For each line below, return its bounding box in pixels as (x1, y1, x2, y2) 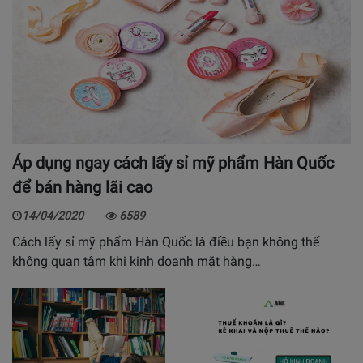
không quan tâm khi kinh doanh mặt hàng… (12, 253, 261, 269)
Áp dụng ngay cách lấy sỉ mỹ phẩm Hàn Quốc (12, 152, 334, 173)
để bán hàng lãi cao (12, 177, 152, 197)
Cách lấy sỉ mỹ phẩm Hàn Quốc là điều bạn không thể (12, 233, 319, 250)
